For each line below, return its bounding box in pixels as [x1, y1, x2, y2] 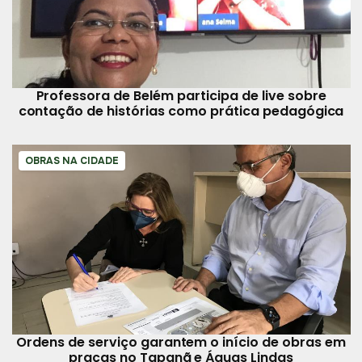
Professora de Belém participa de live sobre [36, 86, 326, 105]
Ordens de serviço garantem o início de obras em [16, 333, 346, 352]
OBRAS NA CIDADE [24, 154, 119, 167]
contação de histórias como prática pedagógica [18, 101, 344, 120]
